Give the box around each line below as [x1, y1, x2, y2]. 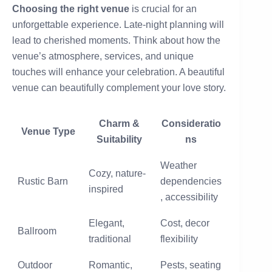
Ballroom [18, 226, 56, 237]
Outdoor [18, 260, 52, 271]
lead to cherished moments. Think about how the [12, 35, 220, 46]
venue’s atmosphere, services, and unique [12, 51, 194, 62]
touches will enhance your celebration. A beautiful [12, 67, 225, 78]
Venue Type [21, 126, 75, 137]
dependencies [160, 176, 222, 187]
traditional [89, 234, 131, 245]
